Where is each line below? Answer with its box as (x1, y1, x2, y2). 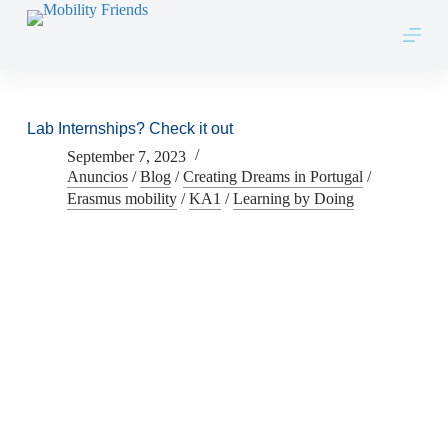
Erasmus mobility (66, 190, 177, 207)
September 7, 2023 (66, 148, 186, 165)
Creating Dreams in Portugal (182, 168, 363, 185)
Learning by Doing (232, 190, 354, 207)
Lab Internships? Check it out (26, 120, 233, 137)
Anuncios (66, 168, 128, 185)
